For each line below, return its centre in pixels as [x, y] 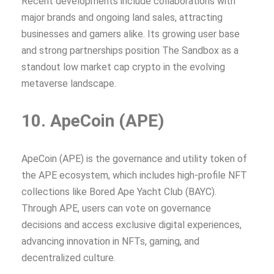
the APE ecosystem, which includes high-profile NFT [134, 175]
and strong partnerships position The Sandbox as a [130, 50]
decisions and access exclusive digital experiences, [131, 224]
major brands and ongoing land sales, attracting [122, 17]
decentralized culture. [68, 257]
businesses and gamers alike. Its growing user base [131, 34]
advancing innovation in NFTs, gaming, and [110, 241]
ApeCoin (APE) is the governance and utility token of [134, 158]
